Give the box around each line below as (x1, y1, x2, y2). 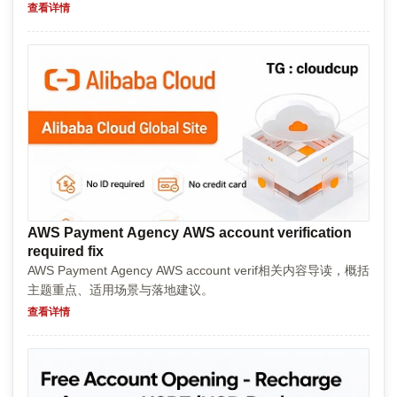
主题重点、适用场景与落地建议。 (27, 282, 214, 297)
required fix (27, 243, 104, 259)
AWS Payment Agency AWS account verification (27, 224, 352, 240)
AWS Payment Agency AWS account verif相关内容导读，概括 (27, 262, 370, 277)
